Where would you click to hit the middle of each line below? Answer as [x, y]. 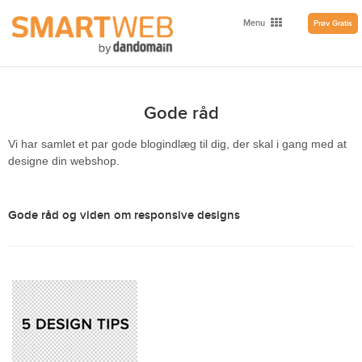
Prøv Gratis [333, 23]
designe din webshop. [64, 161]
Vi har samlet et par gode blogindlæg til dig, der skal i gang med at [177, 144]
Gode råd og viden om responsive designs [124, 215]
